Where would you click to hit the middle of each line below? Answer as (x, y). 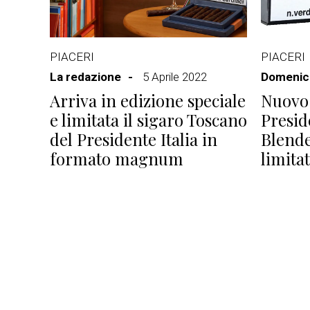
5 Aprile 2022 (175, 77)
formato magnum (117, 158)
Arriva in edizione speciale (148, 100)
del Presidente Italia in (134, 139)
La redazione (85, 77)
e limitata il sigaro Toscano (148, 120)
